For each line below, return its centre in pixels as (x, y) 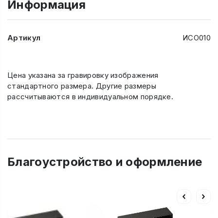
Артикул (24, 38)
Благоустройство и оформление (105, 162)
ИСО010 (197, 38)
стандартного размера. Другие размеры (82, 86)
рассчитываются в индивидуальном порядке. (90, 97)
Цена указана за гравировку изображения (83, 75)
